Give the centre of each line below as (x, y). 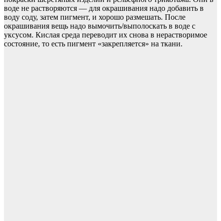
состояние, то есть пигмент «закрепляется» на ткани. (93, 43)
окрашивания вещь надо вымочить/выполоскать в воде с (100, 26)
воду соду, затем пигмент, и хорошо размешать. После (95, 17)
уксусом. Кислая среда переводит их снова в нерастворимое (106, 35)
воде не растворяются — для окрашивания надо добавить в (104, 8)
